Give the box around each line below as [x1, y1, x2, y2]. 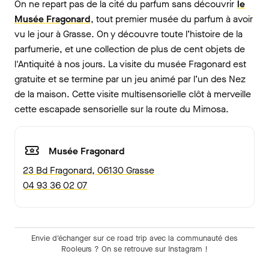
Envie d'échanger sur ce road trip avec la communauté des [31, 233, 238, 244]
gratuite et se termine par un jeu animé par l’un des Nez [14, 73, 246, 86]
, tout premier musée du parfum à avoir [91, 13, 253, 26]
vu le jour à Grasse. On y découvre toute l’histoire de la [14, 28, 243, 41]
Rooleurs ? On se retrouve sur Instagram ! [61, 244, 208, 255]
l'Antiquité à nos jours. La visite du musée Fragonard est [14, 58, 246, 71]
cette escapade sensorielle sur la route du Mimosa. [14, 103, 229, 116]
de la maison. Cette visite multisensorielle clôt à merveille [14, 88, 251, 101]
